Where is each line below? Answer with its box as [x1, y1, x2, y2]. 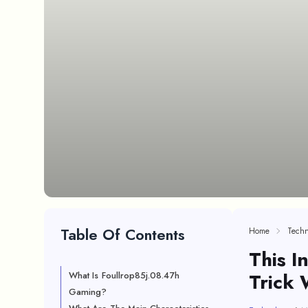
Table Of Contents [60, 223, 185, 245]
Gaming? [69, 285, 107, 298]
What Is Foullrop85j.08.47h [69, 269, 179, 282]
